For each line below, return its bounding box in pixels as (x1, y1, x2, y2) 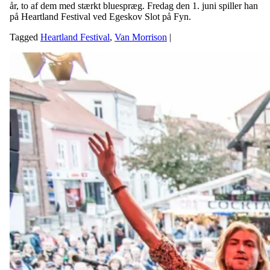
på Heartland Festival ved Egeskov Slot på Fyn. (10, 11, 191, 22)
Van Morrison (115, 31, 167, 42)
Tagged (10, 31, 40, 42)
